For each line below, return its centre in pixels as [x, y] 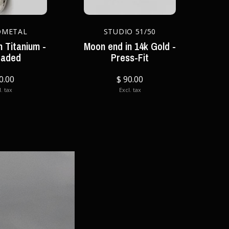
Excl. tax [130, 90]
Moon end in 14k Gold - [130, 46]
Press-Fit [130, 58]
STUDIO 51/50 [130, 31]
